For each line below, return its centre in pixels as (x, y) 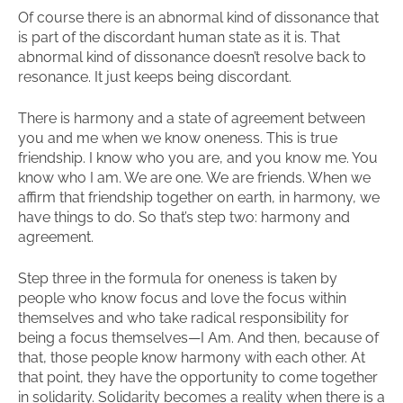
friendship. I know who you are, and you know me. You (198, 158)
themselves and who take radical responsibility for (184, 318)
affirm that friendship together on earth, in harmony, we (199, 197)
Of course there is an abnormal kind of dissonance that (198, 18)
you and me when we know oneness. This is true (178, 138)
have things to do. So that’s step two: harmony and (184, 217)
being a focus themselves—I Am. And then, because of (198, 338)
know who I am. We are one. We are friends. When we (194, 178)
